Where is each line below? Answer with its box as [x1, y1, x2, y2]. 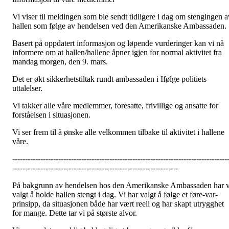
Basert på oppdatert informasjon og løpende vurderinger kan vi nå [12, 39, 224, 48]
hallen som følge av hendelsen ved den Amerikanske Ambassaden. [12, 21, 226, 31]
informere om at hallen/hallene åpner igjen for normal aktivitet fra [12, 48, 222, 57]
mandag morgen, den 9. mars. [12, 57, 108, 66]
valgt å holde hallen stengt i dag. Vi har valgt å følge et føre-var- [12, 190, 218, 199]
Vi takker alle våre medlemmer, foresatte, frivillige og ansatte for [12, 101, 218, 110]
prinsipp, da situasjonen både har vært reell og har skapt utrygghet [12, 199, 224, 209]
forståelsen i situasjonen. [12, 110, 90, 120]
